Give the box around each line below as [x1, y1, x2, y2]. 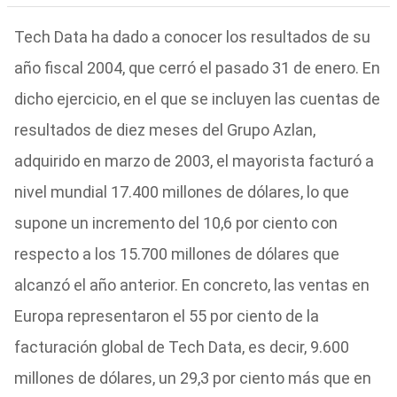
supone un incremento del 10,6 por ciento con [13, 214, 338, 232]
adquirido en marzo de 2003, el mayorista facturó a [13, 152, 374, 170]
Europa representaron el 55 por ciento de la [13, 307, 319, 325]
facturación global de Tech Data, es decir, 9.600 [13, 338, 349, 356]
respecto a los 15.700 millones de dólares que [13, 245, 339, 263]
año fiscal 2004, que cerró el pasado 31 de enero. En [13, 58, 380, 77]
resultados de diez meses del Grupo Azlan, [13, 121, 315, 139]
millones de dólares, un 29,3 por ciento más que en [13, 369, 371, 387]
